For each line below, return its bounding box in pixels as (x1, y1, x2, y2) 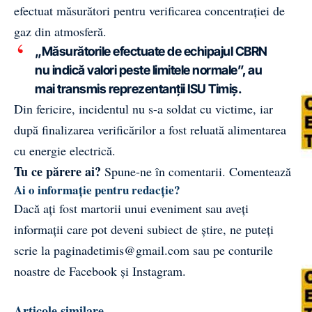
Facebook (69, 262, 117, 279)
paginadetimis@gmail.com (54, 241, 189, 258)
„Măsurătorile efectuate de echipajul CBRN (35, 43, 267, 58)
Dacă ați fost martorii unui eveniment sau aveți (14, 199, 249, 217)
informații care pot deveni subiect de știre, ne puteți (14, 220, 274, 237)
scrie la (14, 241, 54, 258)
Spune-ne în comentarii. (104, 162, 226, 180)
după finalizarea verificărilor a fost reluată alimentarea (14, 120, 286, 138)
